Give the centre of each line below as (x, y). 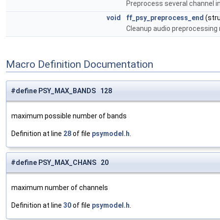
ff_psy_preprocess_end (165, 18)
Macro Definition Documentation (80, 64)
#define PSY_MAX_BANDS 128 (61, 91)
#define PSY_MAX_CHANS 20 (60, 163)
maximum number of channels (60, 188)
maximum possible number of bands (69, 116)
